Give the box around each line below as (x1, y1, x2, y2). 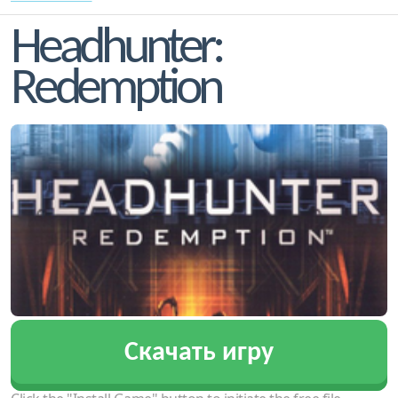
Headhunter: (11, 24, 222, 76)
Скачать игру (124, 338, 274, 367)
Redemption (11, 65, 221, 116)
